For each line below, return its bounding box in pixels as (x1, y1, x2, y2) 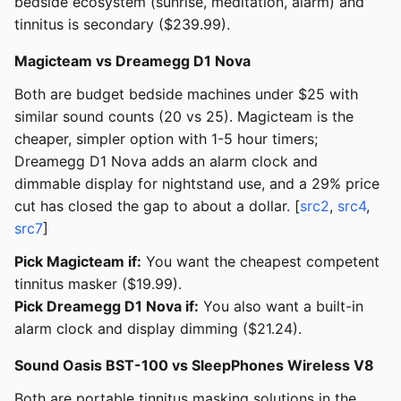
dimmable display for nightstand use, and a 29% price (14, 175, 380, 193)
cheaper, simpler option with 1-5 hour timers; (14, 130, 318, 149)
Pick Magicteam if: (14, 252, 141, 271)
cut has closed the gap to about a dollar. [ (14, 197, 300, 216)
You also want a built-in (199, 297, 363, 316)
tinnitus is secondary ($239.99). (14, 15, 230, 34)
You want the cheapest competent (141, 252, 380, 271)
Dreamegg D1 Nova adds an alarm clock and (14, 152, 318, 171)
